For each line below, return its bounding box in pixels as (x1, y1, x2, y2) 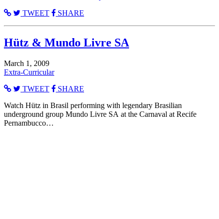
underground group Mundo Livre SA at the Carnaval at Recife (4, 109, 197, 118)
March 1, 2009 (4, 59, 49, 67)
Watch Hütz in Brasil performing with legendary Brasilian (4, 101, 182, 109)
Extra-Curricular (4, 67, 54, 76)
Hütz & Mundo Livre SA (4, 36, 129, 49)
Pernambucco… (4, 118, 54, 127)
